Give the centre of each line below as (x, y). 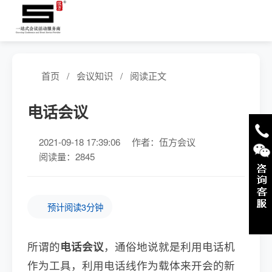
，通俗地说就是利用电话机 (169, 246)
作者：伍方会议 (164, 142)
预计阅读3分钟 (75, 207)
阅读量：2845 (67, 156)
